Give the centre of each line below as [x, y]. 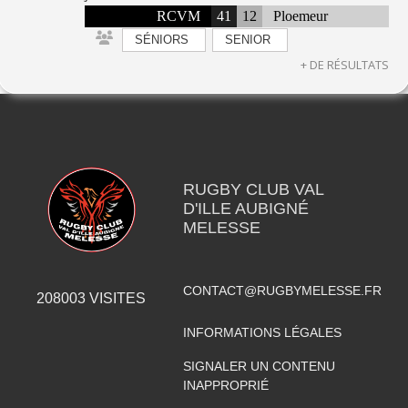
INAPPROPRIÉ [225, 385]
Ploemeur [300, 16]
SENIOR [247, 40]
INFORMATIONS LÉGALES [262, 332]
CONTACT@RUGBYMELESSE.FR [282, 291]
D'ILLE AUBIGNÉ [245, 209]
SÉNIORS [161, 40]
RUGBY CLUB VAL [253, 189]
